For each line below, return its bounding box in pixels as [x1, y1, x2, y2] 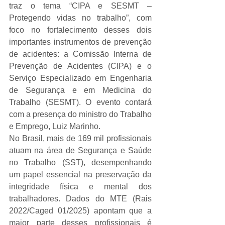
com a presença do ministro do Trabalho [9, 110, 152, 119]
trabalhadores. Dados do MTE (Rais [9, 194, 152, 203]
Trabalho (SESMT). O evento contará [9, 98, 152, 107]
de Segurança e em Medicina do [9, 86, 152, 95]
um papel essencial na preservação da [9, 170, 152, 179]
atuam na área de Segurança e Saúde [9, 146, 152, 155]
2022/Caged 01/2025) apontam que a [9, 206, 152, 215]
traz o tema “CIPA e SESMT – [9, 2, 152, 11]
